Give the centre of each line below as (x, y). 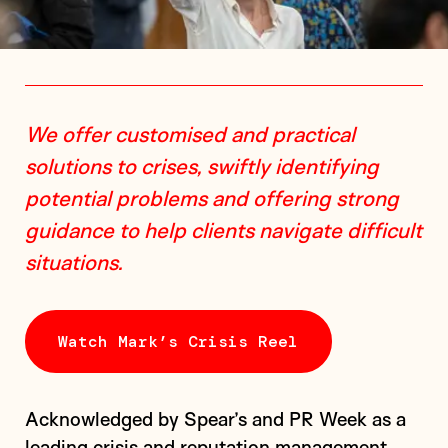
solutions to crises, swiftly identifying (201, 166)
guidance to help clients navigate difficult (223, 230)
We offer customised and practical (189, 134)
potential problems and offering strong (211, 198)
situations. (73, 262)
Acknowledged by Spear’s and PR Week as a (215, 419)
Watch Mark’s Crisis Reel (178, 341)
